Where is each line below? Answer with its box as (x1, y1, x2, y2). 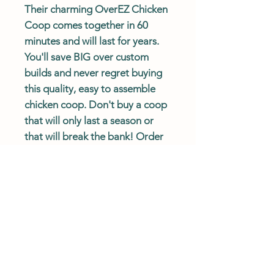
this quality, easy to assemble (24, 82, 155, 95)
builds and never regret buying (24, 66, 162, 79)
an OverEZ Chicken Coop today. (24, 146, 170, 158)
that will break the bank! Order (24, 130, 163, 143)
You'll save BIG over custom (24, 50, 149, 63)
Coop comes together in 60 (24, 18, 148, 31)
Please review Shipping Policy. (24, 209, 160, 222)
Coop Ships (24, 177, 79, 190)
